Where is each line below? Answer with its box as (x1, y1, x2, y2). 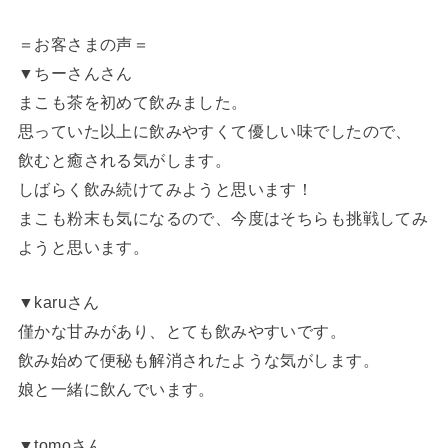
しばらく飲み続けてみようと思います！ (17, 179, 314, 198)
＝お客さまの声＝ (17, 34, 150, 53)
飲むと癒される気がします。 (17, 150, 232, 169)
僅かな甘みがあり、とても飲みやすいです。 (17, 322, 347, 341)
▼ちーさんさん (17, 63, 133, 82)
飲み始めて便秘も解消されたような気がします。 (17, 351, 379, 370)
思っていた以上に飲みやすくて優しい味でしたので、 (17, 121, 412, 140)
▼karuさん (17, 293, 100, 312)
